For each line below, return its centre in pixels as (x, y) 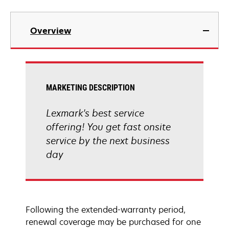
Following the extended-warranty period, (106, 210)
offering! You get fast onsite (108, 127)
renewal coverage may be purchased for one (113, 222)
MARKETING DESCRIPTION (90, 88)
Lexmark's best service (95, 113)
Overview (51, 31)
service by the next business (108, 141)
